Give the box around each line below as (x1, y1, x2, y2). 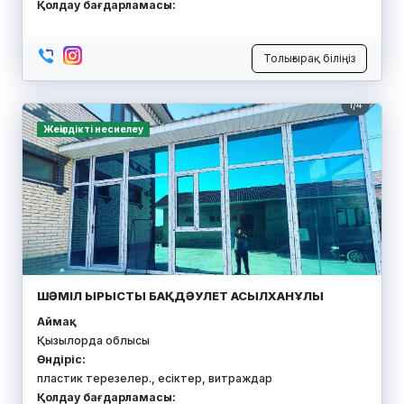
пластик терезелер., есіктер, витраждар (37, 371, 272, 385)
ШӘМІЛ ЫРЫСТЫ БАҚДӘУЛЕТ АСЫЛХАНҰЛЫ (37, 288, 324, 303)
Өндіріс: (37, 352, 86, 366)
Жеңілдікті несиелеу (42, 123, 143, 135)
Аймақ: (37, 314, 73, 328)
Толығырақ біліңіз (263, 50, 355, 65)
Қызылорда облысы (37, 333, 150, 347)
